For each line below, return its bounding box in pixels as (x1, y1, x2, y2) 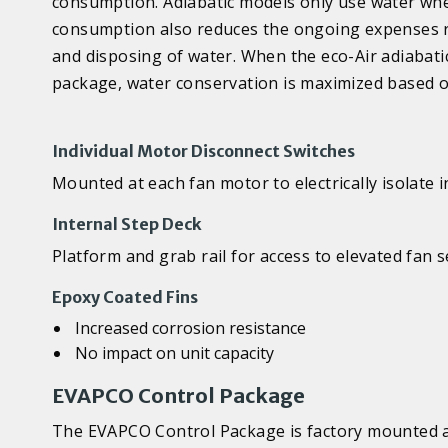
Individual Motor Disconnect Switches (52, 141, 355, 161)
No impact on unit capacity (75, 342, 275, 364)
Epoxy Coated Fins (52, 287, 198, 307)
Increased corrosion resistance (75, 317, 307, 339)
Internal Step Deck (52, 214, 202, 234)
